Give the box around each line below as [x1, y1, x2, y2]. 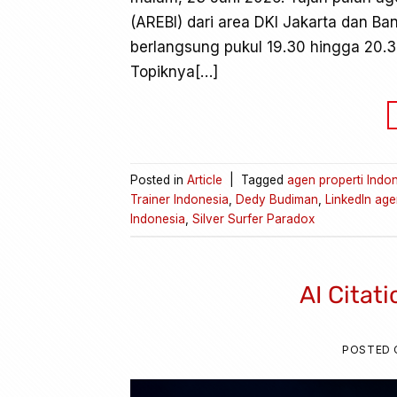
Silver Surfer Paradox [192, 211, 315, 226]
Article [187, 172, 222, 187]
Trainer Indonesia [130, 191, 229, 206]
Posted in [130, 172, 187, 187]
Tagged [241, 172, 287, 187]
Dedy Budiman [236, 191, 318, 206]
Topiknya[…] [130, 62, 218, 81]
